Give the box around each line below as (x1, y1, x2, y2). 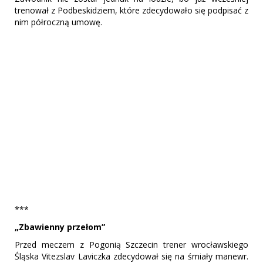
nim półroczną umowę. (15, 16, 102, 28)
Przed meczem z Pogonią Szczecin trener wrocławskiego (15, 238, 248, 250)
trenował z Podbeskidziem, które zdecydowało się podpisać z (15, 5, 248, 16)
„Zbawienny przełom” (15, 221, 105, 232)
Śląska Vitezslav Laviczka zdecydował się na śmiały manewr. (15, 250, 248, 262)
